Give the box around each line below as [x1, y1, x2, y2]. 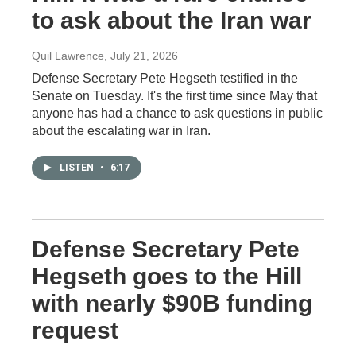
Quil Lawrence [32, 49, 104, 62]
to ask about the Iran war [32, 7, 311, 33]
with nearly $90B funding [32, 290, 312, 316]
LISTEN [60, 162, 96, 173]
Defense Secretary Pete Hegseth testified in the [32, 72, 298, 85]
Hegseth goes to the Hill [32, 263, 302, 289]
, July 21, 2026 [104, 49, 178, 62]
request [32, 317, 118, 343]
